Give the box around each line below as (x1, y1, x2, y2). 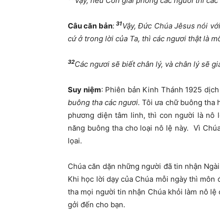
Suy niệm (68, 85, 101, 95)
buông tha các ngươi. (68, 98, 142, 108)
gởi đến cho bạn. (68, 200, 125, 210)
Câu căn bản (68, 21, 112, 31)
